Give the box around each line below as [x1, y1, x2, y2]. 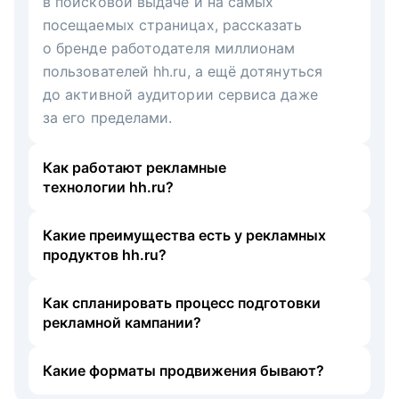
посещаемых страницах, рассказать [43, 15, 303, 34]
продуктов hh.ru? [43, 245, 167, 264]
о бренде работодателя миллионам [43, 38, 296, 57]
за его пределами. [43, 108, 173, 126]
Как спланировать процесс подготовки [43, 293, 321, 312]
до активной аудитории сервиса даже [43, 85, 318, 103]
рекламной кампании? [43, 313, 201, 331]
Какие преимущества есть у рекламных [43, 225, 326, 244]
